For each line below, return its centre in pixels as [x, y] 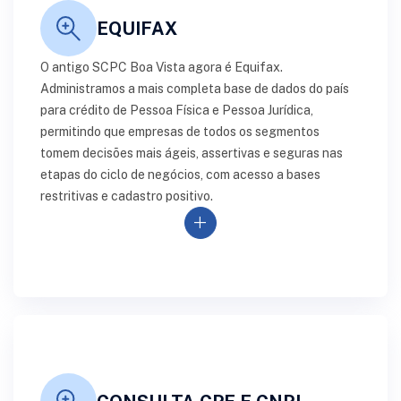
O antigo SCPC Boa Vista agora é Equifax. [162, 67]
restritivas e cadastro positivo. [127, 196]
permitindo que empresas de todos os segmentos [180, 132]
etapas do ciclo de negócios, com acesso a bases [180, 175]
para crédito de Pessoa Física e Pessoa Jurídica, [177, 110]
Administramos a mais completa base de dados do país [195, 89]
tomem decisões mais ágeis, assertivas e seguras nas [192, 153]
